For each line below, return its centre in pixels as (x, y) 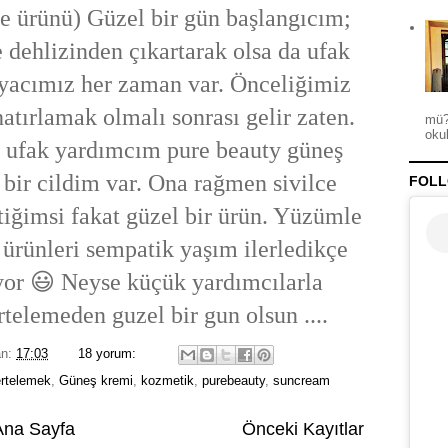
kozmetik (167, 380)
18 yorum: (109, 353)
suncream (301, 380)
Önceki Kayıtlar (303, 428)
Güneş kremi (96, 380)
